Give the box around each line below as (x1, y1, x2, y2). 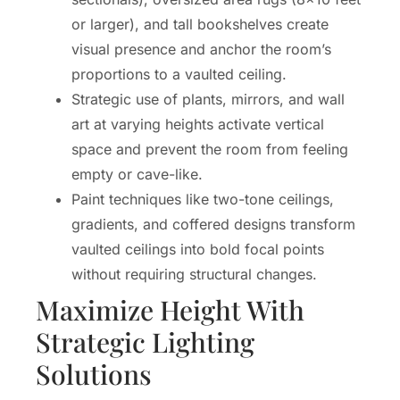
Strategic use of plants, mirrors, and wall (71, 89, 345, 108)
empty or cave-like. (71, 164, 203, 183)
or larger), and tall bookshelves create (71, 14, 329, 33)
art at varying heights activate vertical (71, 114, 324, 133)
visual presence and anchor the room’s (71, 39, 331, 58)
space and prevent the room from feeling (71, 139, 348, 158)
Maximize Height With (36, 291, 304, 328)
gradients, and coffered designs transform (71, 214, 355, 233)
